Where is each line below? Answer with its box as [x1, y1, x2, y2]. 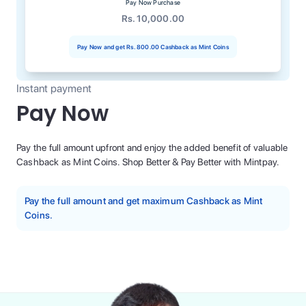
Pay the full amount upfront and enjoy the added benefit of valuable [16, 142, 288, 153]
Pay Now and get [77, 43, 126, 51]
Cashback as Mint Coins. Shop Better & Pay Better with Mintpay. [16, 156, 280, 167]
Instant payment [16, 82, 92, 95]
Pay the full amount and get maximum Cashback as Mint [25, 195, 263, 206]
